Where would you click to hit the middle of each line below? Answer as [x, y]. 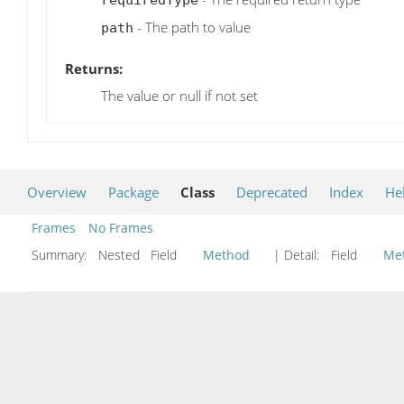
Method [226, 255]
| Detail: [296, 255]
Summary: [61, 255]
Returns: [94, 68]
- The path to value [192, 27]
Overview [57, 193]
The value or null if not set [179, 95]
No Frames [121, 228]
